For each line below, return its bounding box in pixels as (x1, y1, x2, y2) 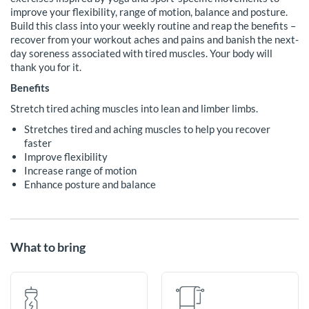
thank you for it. (10, 61, 81, 74)
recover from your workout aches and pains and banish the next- (10, 33, 299, 46)
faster (24, 137, 52, 150)
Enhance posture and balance (24, 178, 156, 191)
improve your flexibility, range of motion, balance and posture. (10, 6, 288, 19)
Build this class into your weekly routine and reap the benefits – (10, 19, 296, 32)
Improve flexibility (24, 150, 108, 163)
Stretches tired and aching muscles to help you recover (24, 123, 270, 136)
